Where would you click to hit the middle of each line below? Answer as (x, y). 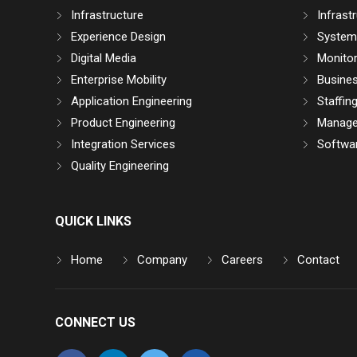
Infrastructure (107, 16)
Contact (318, 260)
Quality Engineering (120, 166)
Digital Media (103, 59)
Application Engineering (131, 102)
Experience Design (118, 37)
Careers (242, 260)
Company (162, 260)
